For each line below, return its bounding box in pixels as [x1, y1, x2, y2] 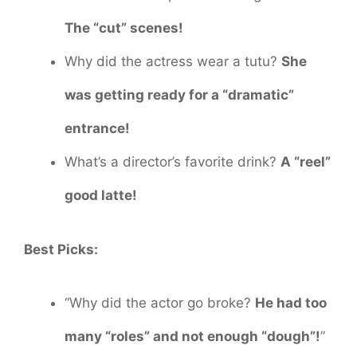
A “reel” [280, 154, 331, 171]
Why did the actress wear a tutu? [65, 53, 281, 70]
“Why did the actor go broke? [65, 295, 255, 312]
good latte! [65, 187, 137, 204]
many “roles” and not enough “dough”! [65, 328, 320, 345]
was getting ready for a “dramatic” [65, 87, 294, 104]
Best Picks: [24, 241, 98, 257]
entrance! [65, 120, 130, 137]
